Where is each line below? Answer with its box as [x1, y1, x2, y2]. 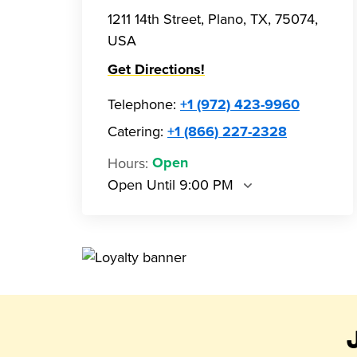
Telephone [108, 96, 173, 113]
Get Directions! [108, 63, 205, 77]
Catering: [108, 123, 163, 140]
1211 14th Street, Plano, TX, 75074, [108, 10, 318, 28]
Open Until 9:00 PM [108, 176, 233, 194]
